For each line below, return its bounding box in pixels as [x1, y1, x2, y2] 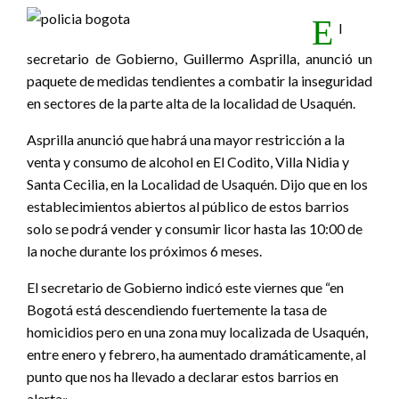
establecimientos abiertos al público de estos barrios [27, 197, 349, 215]
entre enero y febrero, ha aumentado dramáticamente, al [27, 345, 366, 362]
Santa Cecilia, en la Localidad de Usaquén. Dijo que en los [27, 175, 368, 192]
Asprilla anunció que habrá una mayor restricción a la [27, 130, 345, 148]
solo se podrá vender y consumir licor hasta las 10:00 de [27, 219, 362, 237]
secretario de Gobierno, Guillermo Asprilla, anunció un [27, 49, 372, 67]
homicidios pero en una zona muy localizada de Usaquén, [27, 322, 368, 340]
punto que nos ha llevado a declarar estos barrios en [27, 367, 338, 385]
